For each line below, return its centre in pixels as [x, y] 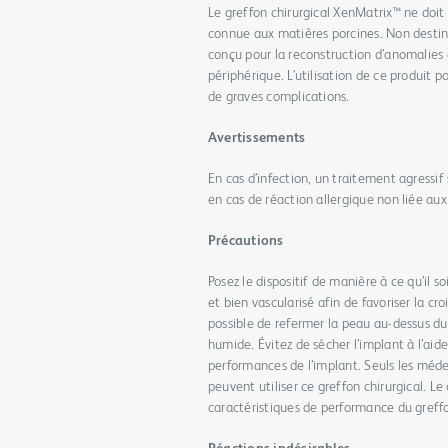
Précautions [246, 241]
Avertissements [257, 138]
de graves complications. [279, 97]
